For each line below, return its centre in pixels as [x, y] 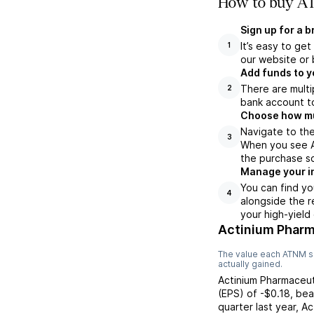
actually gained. [250, 264]
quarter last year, [260, 307]
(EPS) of [238, 293]
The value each [250, 254]
